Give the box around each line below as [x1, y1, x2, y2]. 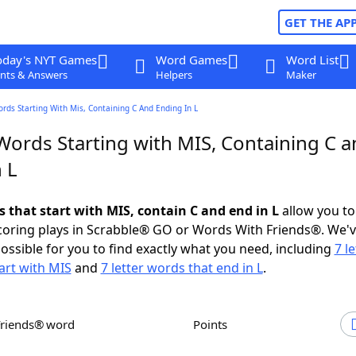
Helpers [155, 68, 192, 82]
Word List [285, 52, 339, 68]
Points [200, 316, 227, 332]
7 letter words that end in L [100, 259, 263, 277]
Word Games [155, 52, 227, 68]
